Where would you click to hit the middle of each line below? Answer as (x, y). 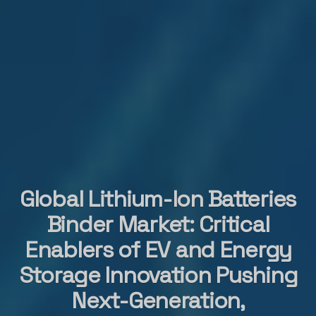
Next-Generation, (158, 300)
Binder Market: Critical (158, 224)
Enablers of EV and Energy (158, 250)
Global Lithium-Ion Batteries (158, 199)
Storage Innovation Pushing (158, 275)
